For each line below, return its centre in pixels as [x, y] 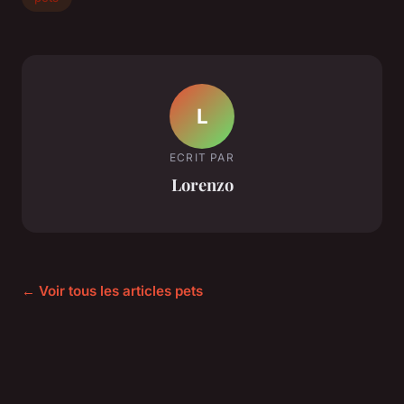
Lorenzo [202, 184]
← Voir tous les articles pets [112, 291]
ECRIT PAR [202, 157]
